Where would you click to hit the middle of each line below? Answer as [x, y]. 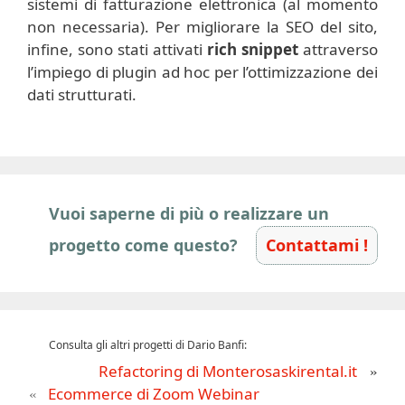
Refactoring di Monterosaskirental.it [228, 371]
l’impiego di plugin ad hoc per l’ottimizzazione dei [202, 72]
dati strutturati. [82, 95]
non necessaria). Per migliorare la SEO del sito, [202, 27]
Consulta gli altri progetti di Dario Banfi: [148, 344]
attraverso [338, 50]
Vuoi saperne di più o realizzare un [189, 213]
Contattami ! [317, 245]
